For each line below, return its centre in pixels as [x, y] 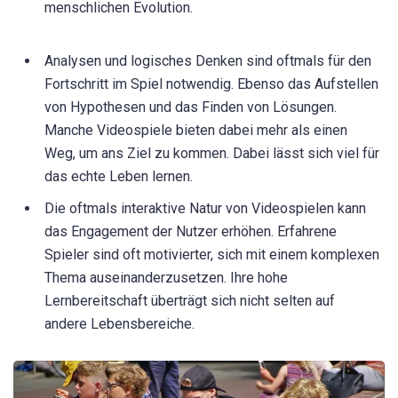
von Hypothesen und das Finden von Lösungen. [191, 107]
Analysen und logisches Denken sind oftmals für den [208, 60]
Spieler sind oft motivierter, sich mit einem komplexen [212, 254]
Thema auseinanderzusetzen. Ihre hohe [166, 277]
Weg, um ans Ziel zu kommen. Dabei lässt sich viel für [212, 153]
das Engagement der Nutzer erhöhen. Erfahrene [191, 231]
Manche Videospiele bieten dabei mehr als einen [196, 130]
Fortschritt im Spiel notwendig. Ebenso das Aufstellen [211, 84]
